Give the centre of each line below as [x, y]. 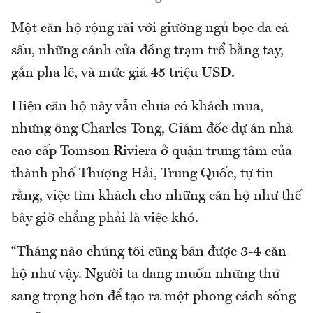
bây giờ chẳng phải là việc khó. [105, 219]
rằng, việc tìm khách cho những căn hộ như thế [156, 197]
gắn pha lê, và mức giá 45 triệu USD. [123, 74]
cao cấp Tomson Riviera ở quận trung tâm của [152, 152]
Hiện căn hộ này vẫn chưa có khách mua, [137, 107]
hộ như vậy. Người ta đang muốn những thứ [145, 275]
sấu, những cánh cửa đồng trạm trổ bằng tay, [147, 51]
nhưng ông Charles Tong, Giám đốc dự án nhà [152, 130]
